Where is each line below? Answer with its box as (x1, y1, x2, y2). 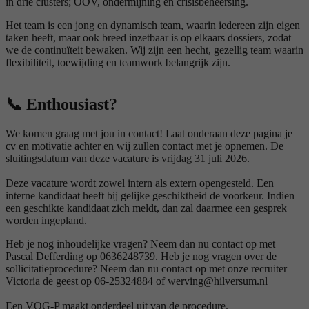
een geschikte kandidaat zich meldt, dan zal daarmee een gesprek (6, 201, 287, 214)
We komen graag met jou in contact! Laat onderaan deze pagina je (6, 127, 292, 139)
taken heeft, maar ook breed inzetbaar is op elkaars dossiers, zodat (6, 32, 291, 44)
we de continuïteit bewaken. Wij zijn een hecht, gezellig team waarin (6, 44, 303, 57)
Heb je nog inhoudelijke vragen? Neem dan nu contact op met (6, 237, 275, 250)
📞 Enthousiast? (6, 94, 117, 113)
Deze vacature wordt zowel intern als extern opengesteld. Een (6, 177, 274, 189)
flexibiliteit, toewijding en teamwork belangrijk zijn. (6, 57, 230, 69)
